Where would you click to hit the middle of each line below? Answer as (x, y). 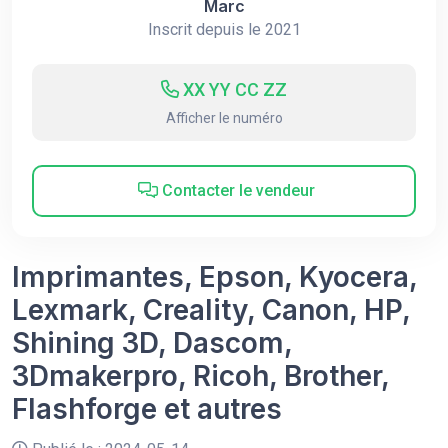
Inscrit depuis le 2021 (224, 29)
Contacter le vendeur (236, 190)
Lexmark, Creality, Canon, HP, (211, 310)
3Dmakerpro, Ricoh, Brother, (200, 376)
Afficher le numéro (224, 118)
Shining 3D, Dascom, (152, 343)
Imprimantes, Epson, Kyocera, (214, 277)
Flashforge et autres (147, 409)
